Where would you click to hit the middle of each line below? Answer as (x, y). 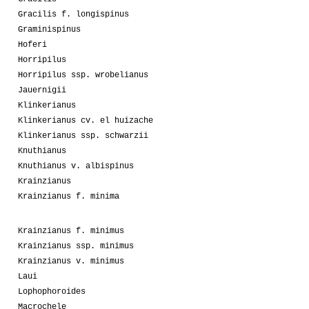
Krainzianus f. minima (69, 196)
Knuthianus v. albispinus (76, 166)
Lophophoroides (52, 291)
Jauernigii (42, 90)
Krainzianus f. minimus (71, 231)
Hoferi (32, 44)
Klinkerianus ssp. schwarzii (83, 136)
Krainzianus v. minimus (71, 261)
